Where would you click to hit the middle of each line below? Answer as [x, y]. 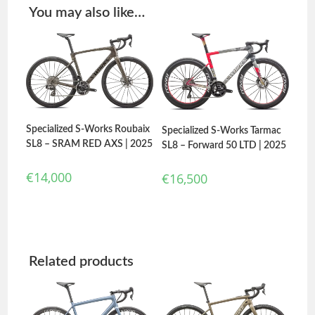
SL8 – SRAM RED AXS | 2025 [90, 144]
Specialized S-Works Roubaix [88, 130]
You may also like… [87, 13]
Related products [82, 261]
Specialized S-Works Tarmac [222, 131]
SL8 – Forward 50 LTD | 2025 [224, 146]
